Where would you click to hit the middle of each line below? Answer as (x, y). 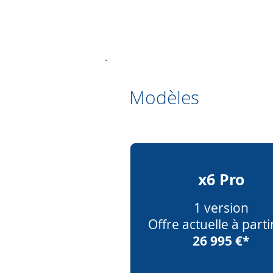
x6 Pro (221, 179)
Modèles (164, 97)
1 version (221, 207)
